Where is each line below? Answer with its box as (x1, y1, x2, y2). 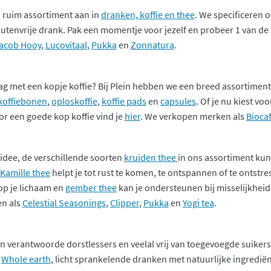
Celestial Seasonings (22, 196, 106, 209)
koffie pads (101, 94, 146, 107)
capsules (160, 94, 196, 107)
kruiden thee (123, 151, 178, 163)
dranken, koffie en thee (100, 8, 195, 21)
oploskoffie (51, 94, 97, 107)
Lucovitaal (45, 38, 87, 51)
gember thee (65, 181, 117, 194)
